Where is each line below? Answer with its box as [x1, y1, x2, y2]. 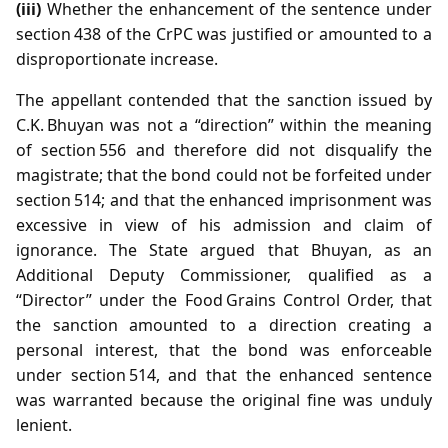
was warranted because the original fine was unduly [16, 388, 432, 411]
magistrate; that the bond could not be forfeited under [16, 163, 432, 186]
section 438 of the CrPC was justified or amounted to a [16, 22, 432, 45]
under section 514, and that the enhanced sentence [16, 363, 432, 386]
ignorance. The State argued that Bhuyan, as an [16, 238, 432, 261]
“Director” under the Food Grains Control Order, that [16, 288, 432, 311]
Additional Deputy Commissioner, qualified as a [16, 263, 432, 286]
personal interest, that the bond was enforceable [16, 338, 432, 361]
